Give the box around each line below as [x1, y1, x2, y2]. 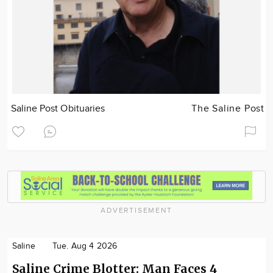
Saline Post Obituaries [11, 103, 105, 115]
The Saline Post [191, 103, 264, 115]
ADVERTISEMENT [101, 205, 172, 214]
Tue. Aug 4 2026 [52, 241, 118, 251]
